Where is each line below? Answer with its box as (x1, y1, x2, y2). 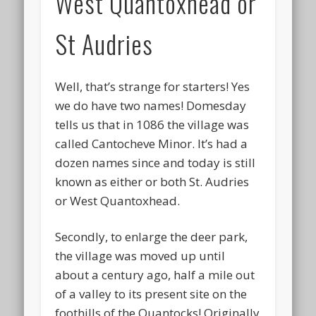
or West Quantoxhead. (55, 192, 181, 209)
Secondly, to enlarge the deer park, (55, 228, 248, 245)
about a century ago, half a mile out (55, 266, 255, 283)
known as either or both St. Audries (55, 173, 250, 190)
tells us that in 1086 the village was (55, 116, 250, 133)
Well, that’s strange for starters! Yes (55, 78, 250, 95)
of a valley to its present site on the (55, 285, 248, 302)
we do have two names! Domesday (55, 97, 247, 114)
